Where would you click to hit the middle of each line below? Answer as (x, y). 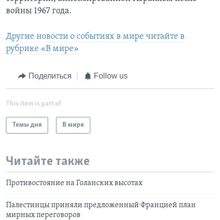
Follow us (111, 76)
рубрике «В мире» (42, 49)
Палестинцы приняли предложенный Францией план (101, 206)
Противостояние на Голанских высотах (74, 183)
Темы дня (27, 125)
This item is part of (33, 104)
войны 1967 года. (39, 11)
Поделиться (50, 76)
